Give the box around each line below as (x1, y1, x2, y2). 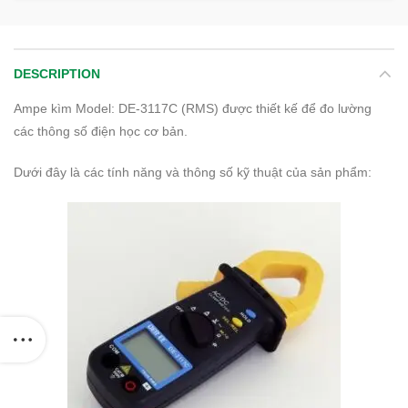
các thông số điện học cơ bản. (14, 124, 188, 139)
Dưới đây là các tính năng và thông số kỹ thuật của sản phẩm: (14, 165, 372, 180)
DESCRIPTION (14, 66, 100, 82)
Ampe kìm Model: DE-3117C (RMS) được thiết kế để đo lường (14, 101, 372, 117)
